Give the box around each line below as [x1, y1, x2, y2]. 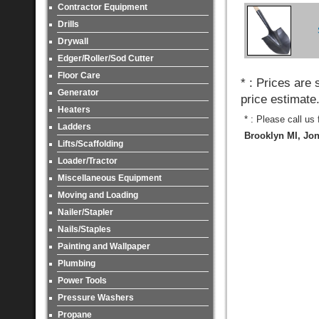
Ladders [58, 122, 91, 132]
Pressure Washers [58, 293, 134, 303]
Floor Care [58, 70, 100, 80]
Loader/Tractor [58, 156, 117, 166]
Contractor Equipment [58, 2, 147, 12]
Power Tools [58, 276, 107, 286]
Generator [58, 88, 99, 98]
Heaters [58, 105, 90, 115]
